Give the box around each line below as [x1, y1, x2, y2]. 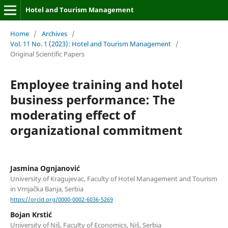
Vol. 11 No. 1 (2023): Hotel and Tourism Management [10, 39, 171, 48]
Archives [41, 28, 67, 38]
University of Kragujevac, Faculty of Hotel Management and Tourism [10, 174, 217, 183]
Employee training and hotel [10, 75, 183, 93]
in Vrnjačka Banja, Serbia [10, 184, 83, 193]
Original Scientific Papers [10, 49, 84, 59]
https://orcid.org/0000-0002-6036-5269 [10, 196, 113, 204]
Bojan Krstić [10, 210, 52, 220]
